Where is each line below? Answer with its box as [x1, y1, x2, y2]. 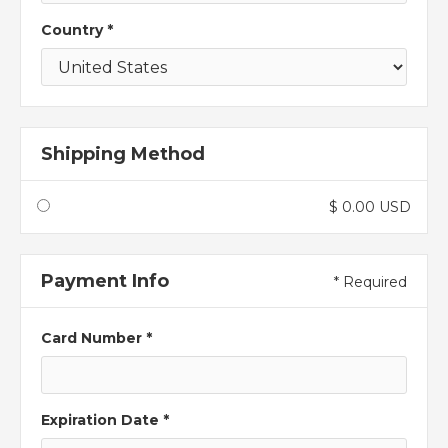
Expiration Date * [41, 410, 169, 429]
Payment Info [41, 269, 169, 292]
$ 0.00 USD [329, 197, 411, 216]
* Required [334, 272, 407, 291]
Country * [41, 20, 113, 39]
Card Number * [41, 328, 152, 347]
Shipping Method [41, 142, 205, 165]
